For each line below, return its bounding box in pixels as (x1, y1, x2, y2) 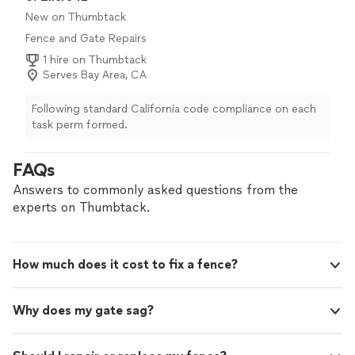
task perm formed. (32, 118, 128, 132)
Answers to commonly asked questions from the (13, 182, 298, 198)
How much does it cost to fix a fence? (13, 257, 238, 273)
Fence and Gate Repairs (25, 32, 147, 46)
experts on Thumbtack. (13, 200, 150, 216)
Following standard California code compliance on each (32, 102, 316, 116)
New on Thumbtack (25, 10, 126, 25)
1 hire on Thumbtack (43, 53, 147, 67)
